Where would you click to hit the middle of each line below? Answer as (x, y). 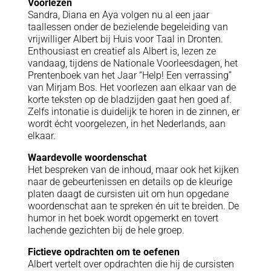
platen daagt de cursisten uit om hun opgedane (128, 194)
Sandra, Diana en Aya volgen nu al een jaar (118, 15)
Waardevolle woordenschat (87, 157)
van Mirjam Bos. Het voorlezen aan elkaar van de (132, 87)
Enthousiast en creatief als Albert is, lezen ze (122, 51)
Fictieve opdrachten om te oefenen (103, 252)
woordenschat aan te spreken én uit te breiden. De (133, 206)
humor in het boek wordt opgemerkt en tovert (123, 218)
